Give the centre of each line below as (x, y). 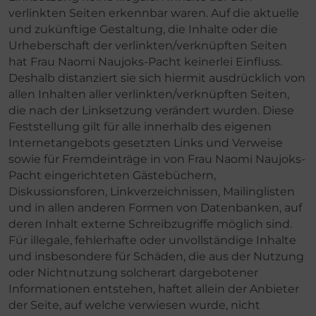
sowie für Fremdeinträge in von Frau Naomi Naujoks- (157, 159)
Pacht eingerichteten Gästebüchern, (112, 175)
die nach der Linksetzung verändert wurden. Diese (151, 110)
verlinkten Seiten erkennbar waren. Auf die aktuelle (154, 13)
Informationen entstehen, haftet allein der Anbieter (154, 288)
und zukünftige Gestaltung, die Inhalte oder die (143, 29)
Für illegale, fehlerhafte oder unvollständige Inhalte (152, 240)
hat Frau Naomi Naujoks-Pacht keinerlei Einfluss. (145, 61)
